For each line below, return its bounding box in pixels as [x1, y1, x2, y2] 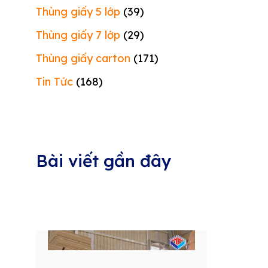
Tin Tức [36, 75, 73, 89]
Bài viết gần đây [36, 150, 172, 171]
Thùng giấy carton [36, 51, 130, 65]
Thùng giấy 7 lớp [36, 28, 120, 42]
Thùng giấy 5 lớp [36, 5, 120, 19]
